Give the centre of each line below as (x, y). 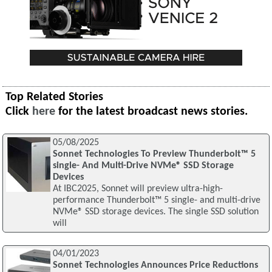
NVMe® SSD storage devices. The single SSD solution (155, 212)
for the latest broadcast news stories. (152, 111)
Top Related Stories (55, 97)
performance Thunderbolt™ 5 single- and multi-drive (156, 200)
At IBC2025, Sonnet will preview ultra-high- (138, 189)
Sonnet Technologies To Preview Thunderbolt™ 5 (154, 154)
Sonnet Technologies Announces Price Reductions (155, 266)
